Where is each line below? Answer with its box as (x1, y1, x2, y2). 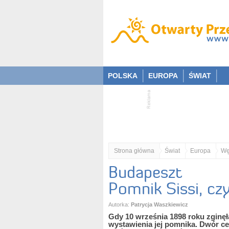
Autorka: (108, 201, 131, 208)
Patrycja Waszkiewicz (131, 201, 188, 208)
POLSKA (108, 72, 138, 80)
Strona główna (114, 147, 154, 154)
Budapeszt (108, 162, 182, 182)
